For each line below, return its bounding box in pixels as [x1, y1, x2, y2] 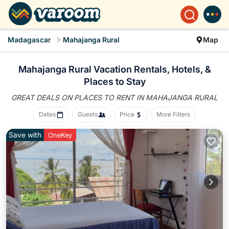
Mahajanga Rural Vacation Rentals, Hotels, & [18, 64, 211, 75]
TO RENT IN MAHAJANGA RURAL [104, 93, 218, 102]
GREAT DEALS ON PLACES [11, 93, 104, 102]
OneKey [48, 131, 72, 139]
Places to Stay [83, 76, 146, 87]
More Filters [156, 110, 190, 118]
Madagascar [8, 35, 51, 44]
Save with [9, 130, 41, 139]
